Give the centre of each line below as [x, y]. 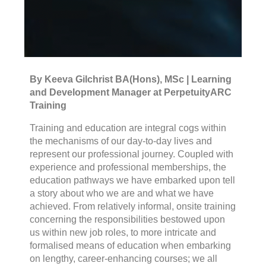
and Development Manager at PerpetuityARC [131, 92]
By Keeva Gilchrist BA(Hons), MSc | [110, 79]
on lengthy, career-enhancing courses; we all [123, 258]
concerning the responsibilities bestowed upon [127, 219]
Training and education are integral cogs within [128, 128]
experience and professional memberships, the [128, 167]
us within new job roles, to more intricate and [123, 232]
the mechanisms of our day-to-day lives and [121, 141]
